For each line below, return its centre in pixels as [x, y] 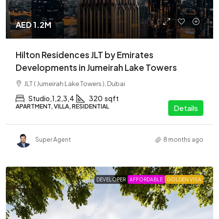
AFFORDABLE [146, 179]
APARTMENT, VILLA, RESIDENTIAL [62, 106]
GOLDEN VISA [184, 179]
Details [186, 108]
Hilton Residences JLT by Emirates [85, 55]
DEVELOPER [111, 179]
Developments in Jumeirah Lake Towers [96, 67]
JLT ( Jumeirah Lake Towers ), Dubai [75, 83]
